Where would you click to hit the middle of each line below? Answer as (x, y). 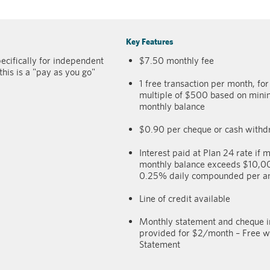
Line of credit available (185, 198)
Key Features (150, 41)
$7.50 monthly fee (177, 60)
